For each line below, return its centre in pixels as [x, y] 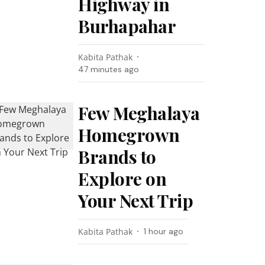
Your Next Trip [136, 201]
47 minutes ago [109, 69]
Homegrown [129, 135]
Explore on [122, 179]
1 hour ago [164, 231]
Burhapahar [127, 26]
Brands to [117, 157]
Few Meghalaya [139, 113]
